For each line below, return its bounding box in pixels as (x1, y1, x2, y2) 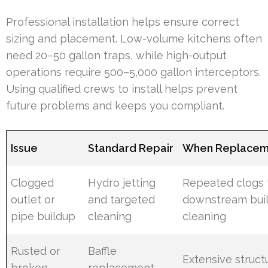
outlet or (11, 193, 56, 206)
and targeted (88, 193, 156, 206)
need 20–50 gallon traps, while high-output (6, 49, 227, 62)
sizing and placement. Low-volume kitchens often (6, 32, 262, 45)
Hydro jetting (88, 176, 156, 190)
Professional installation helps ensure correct (6, 16, 239, 29)
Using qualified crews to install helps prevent (6, 83, 237, 96)
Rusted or (11, 245, 61, 258)
